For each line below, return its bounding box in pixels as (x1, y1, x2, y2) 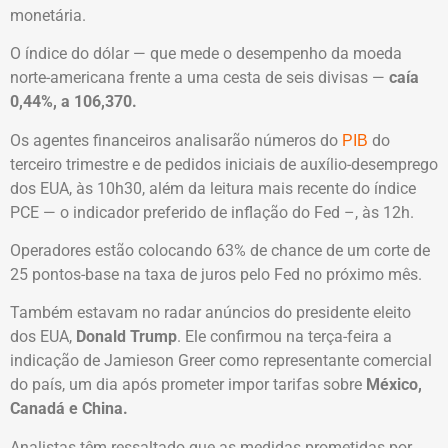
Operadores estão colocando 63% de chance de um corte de (10, 241, 430, 261)
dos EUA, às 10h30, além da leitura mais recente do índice (10, 178, 416, 198)
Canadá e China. (10, 399, 128, 419)
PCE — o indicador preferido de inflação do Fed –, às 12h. (10, 202, 414, 222)
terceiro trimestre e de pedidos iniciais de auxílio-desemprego (10, 154, 438, 174)
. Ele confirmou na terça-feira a (177, 327, 392, 347)
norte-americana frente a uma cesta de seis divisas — (10, 68, 389, 88)
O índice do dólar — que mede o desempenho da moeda (10, 44, 402, 64)
